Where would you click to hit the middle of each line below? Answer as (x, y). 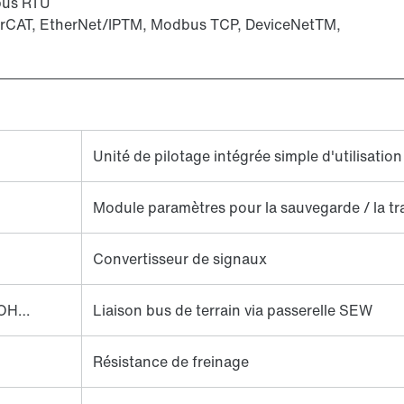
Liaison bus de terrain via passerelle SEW (233, 310)
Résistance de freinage (171, 362)
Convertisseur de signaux (180, 259)
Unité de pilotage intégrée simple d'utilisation (248, 156)
